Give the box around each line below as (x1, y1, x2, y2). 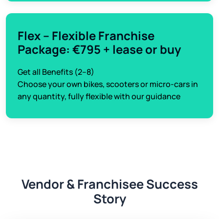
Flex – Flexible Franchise (18, 27, 154, 44)
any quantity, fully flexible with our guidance (18, 91, 180, 102)
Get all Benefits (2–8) (18, 66, 94, 78)
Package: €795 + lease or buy (18, 41, 181, 58)
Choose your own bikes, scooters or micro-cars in (18, 79, 198, 90)
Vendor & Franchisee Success (21, 175, 198, 193)
